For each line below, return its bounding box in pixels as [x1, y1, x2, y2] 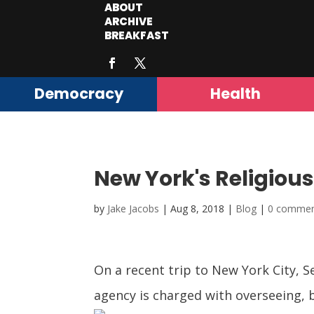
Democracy [34, 83, 123, 104]
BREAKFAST [104, 28, 170, 43]
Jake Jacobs [107, 202, 160, 216]
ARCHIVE [104, 14, 153, 29]
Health [210, 83, 261, 104]
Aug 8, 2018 [170, 202, 225, 216]
